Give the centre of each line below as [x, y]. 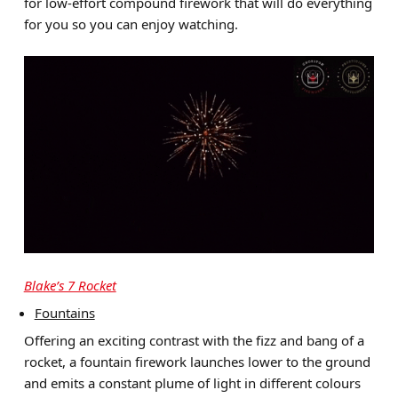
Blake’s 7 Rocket [70, 285]
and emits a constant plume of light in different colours [192, 382]
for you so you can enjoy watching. [131, 24]
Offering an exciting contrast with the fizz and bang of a [194, 340]
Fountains [64, 312]
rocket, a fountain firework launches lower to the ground [197, 361]
